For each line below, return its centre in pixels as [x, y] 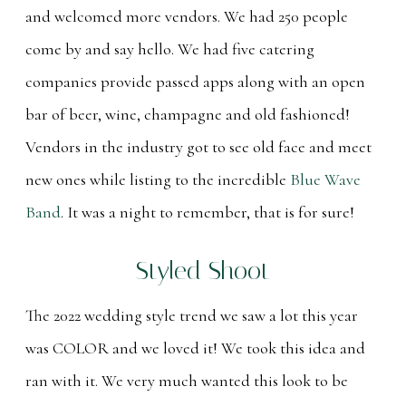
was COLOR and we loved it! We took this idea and [195, 348]
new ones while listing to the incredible [158, 179]
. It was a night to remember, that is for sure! [208, 212]
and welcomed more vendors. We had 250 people [187, 16]
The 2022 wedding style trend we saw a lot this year [192, 315]
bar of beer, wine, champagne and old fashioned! [188, 114]
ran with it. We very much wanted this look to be [187, 381]
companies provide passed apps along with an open [195, 82]
